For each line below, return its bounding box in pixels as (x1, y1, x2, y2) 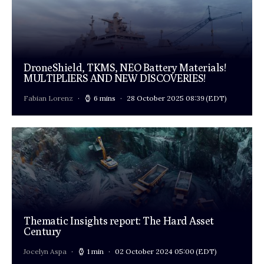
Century (24, 225, 61, 238)
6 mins (94, 94, 115, 103)
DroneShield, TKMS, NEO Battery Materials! (24, 61, 226, 74)
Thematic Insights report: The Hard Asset (24, 214, 214, 227)
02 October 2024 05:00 (115, 247, 194, 256)
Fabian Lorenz (24, 94, 73, 103)
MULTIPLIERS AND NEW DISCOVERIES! (24, 72, 206, 85)
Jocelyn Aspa (24, 247, 67, 256)
